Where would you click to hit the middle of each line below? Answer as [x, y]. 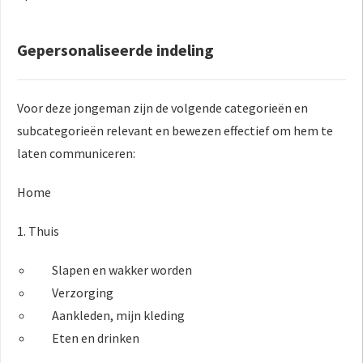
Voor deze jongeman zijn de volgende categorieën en [162, 107]
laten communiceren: [76, 153]
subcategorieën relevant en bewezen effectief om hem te [175, 130]
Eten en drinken [96, 337]
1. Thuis [38, 231]
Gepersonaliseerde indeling [115, 49]
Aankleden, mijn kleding [119, 315]
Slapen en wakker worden [122, 269]
